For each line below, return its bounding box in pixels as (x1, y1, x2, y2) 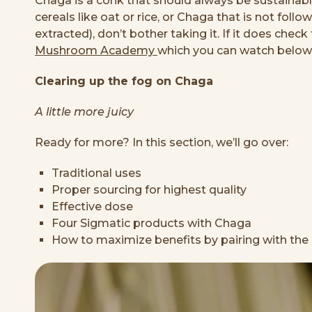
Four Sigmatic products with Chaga (52, 216, 251, 230)
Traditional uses (52, 166, 141, 180)
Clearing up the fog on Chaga (35, 74, 213, 88)
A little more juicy (35, 104, 134, 118)
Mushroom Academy (35, 43, 157, 57)
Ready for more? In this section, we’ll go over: (35, 135, 288, 149)
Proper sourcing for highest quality (52, 182, 247, 196)
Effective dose (52, 199, 133, 213)
